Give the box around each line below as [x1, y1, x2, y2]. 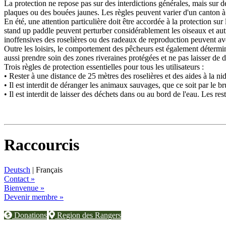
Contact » [4, 174, 35, 183]
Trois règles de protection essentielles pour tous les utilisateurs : [4, 62, 204, 71]
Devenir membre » [4, 192, 64, 201]
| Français [30, 165, 63, 174]
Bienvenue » [4, 183, 44, 192]
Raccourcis [4, 136, 79, 154]
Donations [12, 210, 47, 219]
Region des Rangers [55, 210, 121, 219]
